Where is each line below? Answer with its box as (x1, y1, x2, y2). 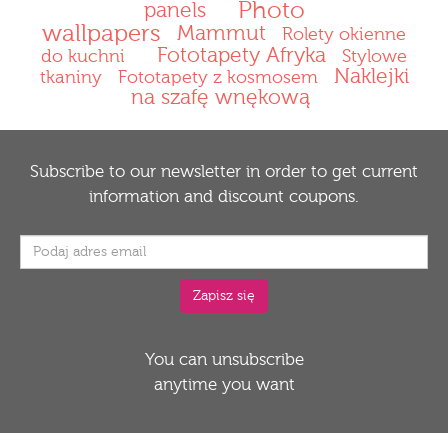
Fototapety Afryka (157, 46, 326, 67)
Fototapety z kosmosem (117, 69, 318, 87)
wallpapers (42, 22, 161, 46)
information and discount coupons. (89, 189, 359, 206)
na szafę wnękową (130, 88, 310, 109)
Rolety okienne (282, 26, 406, 44)
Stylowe (342, 48, 407, 66)
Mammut (177, 24, 266, 45)
